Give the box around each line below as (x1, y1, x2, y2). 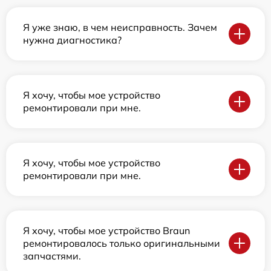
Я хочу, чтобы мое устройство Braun (23, 224, 190, 237)
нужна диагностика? (23, 33, 122, 46)
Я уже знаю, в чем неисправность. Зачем (23, 21, 217, 33)
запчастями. (23, 249, 81, 262)
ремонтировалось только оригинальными (23, 237, 220, 249)
